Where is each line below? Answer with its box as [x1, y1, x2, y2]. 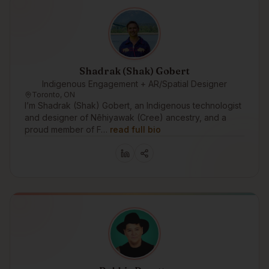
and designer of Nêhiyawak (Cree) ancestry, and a [25, 112, 226, 122]
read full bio [110, 124, 161, 134]
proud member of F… [25, 124, 107, 134]
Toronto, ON [32, 90, 75, 99]
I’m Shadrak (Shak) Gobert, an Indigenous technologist [25, 100, 241, 110]
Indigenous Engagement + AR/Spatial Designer [42, 79, 227, 89]
